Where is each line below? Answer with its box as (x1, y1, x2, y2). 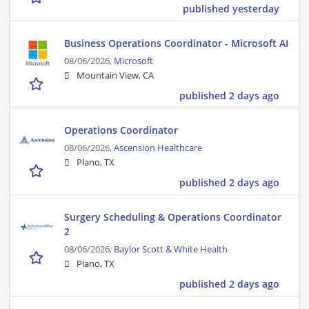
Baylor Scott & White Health (114, 243, 228, 256)
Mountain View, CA (77, 70, 154, 82)
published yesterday (183, 2, 279, 16)
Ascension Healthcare (114, 142, 202, 154)
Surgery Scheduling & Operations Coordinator (64, 210, 281, 224)
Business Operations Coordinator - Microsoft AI (64, 37, 288, 50)
